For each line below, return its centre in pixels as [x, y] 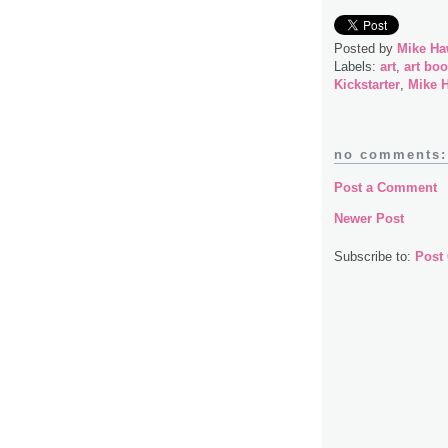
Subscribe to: [374, 257]
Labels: [357, 67]
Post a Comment [385, 188]
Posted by [365, 49]
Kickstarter [367, 85]
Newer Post [369, 219]
